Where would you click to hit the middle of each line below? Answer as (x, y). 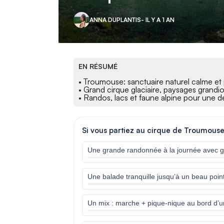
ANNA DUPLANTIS (115, 19)
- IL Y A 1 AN (158, 19)
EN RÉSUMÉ (98, 66)
